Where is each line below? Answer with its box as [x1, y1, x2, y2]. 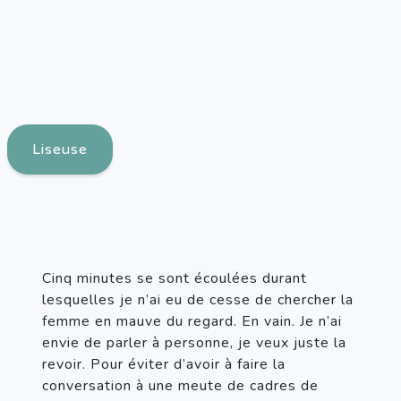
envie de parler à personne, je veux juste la [42, 332, 346, 353]
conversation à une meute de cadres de [42, 375, 319, 396]
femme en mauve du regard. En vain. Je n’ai [42, 311, 342, 331]
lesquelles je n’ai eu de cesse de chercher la [42, 289, 354, 310]
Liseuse [32, 140, 88, 158]
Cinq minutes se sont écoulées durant [42, 268, 307, 288]
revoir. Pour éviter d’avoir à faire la [42, 354, 286, 374]
